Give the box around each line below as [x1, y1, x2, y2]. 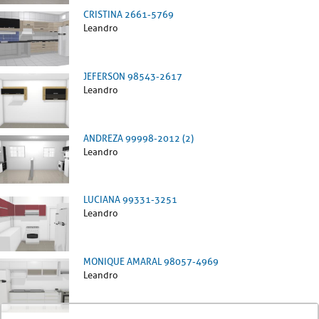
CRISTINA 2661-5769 [83, 9, 174, 21]
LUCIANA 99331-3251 [83, 194, 177, 206]
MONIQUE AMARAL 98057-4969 [83, 255, 219, 268]
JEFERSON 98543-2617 [83, 70, 182, 83]
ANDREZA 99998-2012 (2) [83, 132, 194, 145]
